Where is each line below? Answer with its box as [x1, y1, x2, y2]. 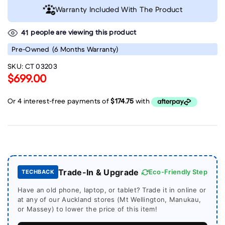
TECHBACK [22, 168, 54, 176]
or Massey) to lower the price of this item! [18, 204, 157, 213]
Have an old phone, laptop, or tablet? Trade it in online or [18, 185, 206, 194]
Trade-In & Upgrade [58, 167, 139, 177]
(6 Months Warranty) [52, 45, 119, 54]
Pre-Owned [12, 45, 50, 54]
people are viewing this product [29, 28, 137, 37]
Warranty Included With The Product [55, 4, 183, 14]
